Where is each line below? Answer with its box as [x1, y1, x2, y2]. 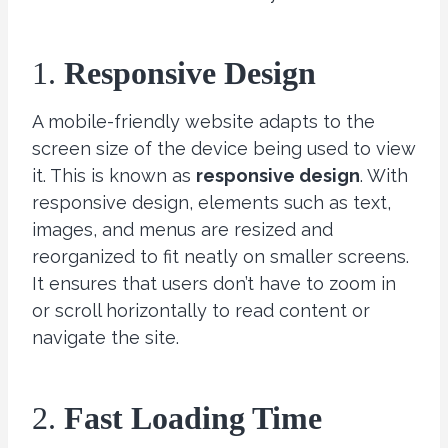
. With [360, 164, 408, 186]
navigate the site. [32, 326, 179, 348]
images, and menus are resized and [32, 218, 333, 240]
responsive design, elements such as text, [32, 191, 391, 213]
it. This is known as [32, 164, 196, 186]
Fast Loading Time [64, 399, 322, 436]
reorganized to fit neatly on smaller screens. [32, 245, 409, 267]
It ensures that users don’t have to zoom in [32, 272, 396, 294]
